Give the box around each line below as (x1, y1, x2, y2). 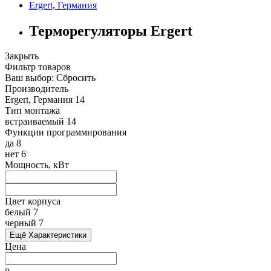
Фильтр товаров (5, 62, 71, 73)
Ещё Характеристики (10, 230, 87, 240)
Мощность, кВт (5, 160, 69, 171)
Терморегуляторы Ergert (29, 22, 192, 39)
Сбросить (56, 73, 96, 83)
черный (5, 218, 36, 229)
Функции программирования (5, 127, 126, 138)
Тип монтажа (5, 105, 60, 116)
